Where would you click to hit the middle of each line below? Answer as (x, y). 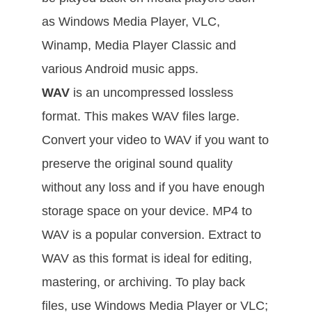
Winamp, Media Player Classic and (139, 45)
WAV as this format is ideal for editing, (147, 258)
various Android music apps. (120, 69)
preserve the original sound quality (137, 163)
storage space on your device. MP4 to (147, 211)
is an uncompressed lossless (151, 92)
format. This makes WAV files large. (141, 116)
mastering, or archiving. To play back (143, 282)
